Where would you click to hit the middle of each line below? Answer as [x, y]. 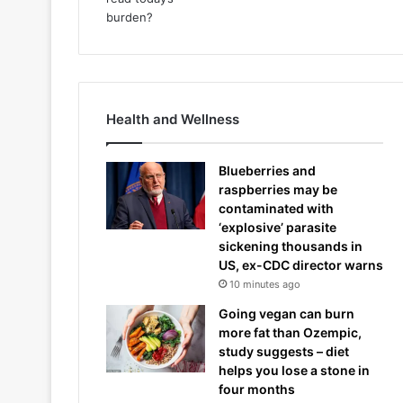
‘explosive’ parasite [278, 227]
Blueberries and [267, 170]
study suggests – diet [284, 351]
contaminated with [276, 208]
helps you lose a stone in [294, 370]
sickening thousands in [291, 246]
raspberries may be [278, 189]
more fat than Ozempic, [290, 332]
